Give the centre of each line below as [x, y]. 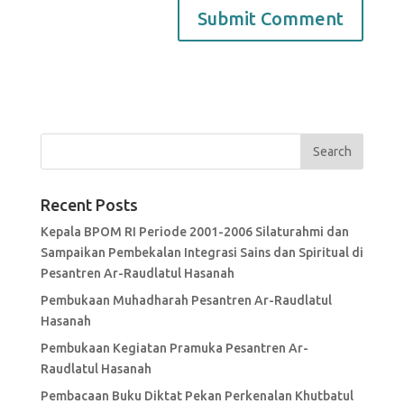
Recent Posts [89, 204]
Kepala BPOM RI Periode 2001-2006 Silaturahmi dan [194, 231]
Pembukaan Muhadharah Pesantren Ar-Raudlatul [186, 300]
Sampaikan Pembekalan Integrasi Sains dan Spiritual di [202, 252]
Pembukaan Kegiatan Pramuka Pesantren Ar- [174, 348]
